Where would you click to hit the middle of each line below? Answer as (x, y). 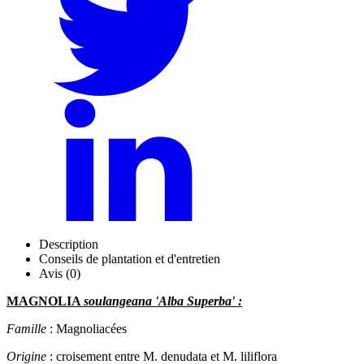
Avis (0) (60, 273)
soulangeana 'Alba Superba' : (163, 301)
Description (69, 244)
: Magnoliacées (88, 328)
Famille (28, 328)
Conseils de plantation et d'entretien (130, 258)
